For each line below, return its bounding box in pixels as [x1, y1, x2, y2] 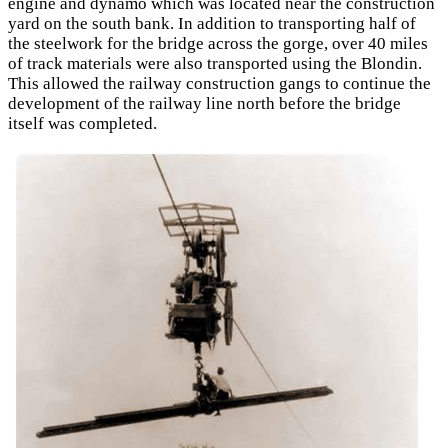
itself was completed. [8, 113, 157, 133]
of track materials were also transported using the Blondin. [8, 53, 422, 73]
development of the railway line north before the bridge [8, 93, 401, 113]
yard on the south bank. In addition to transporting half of [8, 13, 416, 33]
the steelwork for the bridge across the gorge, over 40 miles [8, 33, 428, 53]
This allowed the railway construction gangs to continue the [8, 73, 431, 93]
